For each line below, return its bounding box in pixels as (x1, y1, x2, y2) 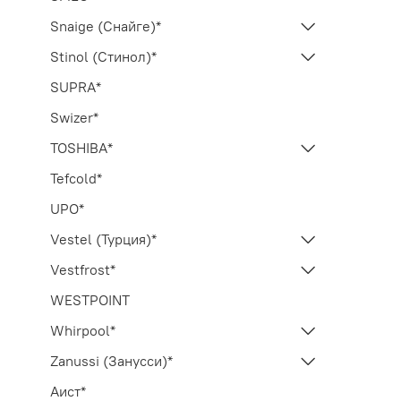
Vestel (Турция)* (50, 229, 157, 248)
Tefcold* (50, 168, 102, 187)
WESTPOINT (50, 290, 130, 309)
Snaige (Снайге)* (50, 16, 161, 35)
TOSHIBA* (50, 138, 113, 157)
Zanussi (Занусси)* (50, 351, 173, 370)
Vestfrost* (50, 260, 115, 278)
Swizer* (50, 107, 98, 126)
